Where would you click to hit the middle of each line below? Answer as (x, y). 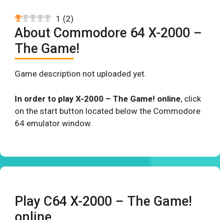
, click (191, 98)
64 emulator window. (54, 123)
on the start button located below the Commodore (108, 111)
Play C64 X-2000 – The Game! (103, 201)
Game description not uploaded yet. (81, 74)
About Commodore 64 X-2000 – (108, 33)
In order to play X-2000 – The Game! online (98, 98)
